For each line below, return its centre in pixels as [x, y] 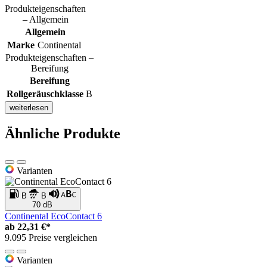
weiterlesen [29, 108]
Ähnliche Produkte [63, 134]
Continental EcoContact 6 [53, 216]
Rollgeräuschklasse [45, 94]
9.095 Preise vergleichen [51, 238]
